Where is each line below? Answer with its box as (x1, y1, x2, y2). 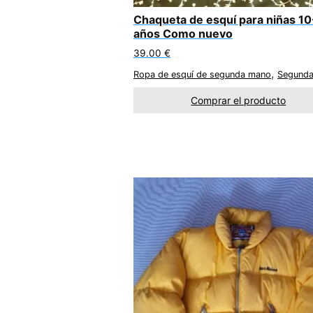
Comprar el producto (191, 94, 286, 106)
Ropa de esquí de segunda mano (133, 68, 271, 80)
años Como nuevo (133, 27, 233, 41)
